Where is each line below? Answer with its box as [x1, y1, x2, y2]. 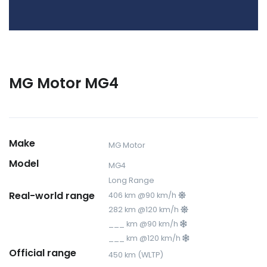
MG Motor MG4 [9, 72, 119, 94]
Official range [9, 246, 76, 260]
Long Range [108, 175, 155, 185]
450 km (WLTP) [108, 249, 164, 260]
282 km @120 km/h [108, 204, 181, 215]
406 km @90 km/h [108, 190, 179, 200]
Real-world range [9, 188, 95, 203]
